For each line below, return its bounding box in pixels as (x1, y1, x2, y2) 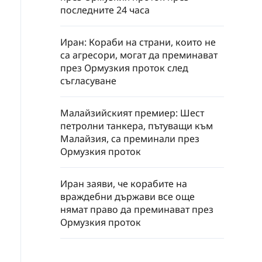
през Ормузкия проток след (60, 61, 188, 75)
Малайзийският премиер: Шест (60, 106, 204, 120)
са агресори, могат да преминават (60, 49, 218, 62)
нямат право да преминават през (60, 203, 213, 216)
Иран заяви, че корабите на (60, 177, 187, 191)
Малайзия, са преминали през (60, 132, 199, 146)
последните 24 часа (60, 4, 150, 17)
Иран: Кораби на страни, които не (60, 36, 216, 49)
